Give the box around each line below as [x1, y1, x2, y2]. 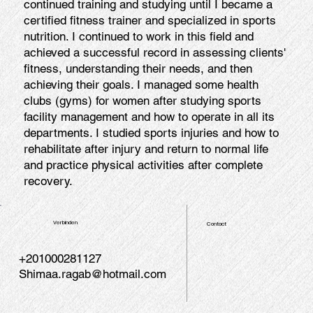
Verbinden [52, 218, 78, 226]
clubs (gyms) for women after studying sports [23, 93, 261, 108]
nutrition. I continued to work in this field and [23, 29, 254, 43]
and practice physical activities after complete [23, 157, 263, 172]
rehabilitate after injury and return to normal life [23, 141, 268, 156]
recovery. [23, 173, 73, 188]
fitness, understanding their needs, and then [23, 61, 252, 75]
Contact [207, 219, 227, 228]
